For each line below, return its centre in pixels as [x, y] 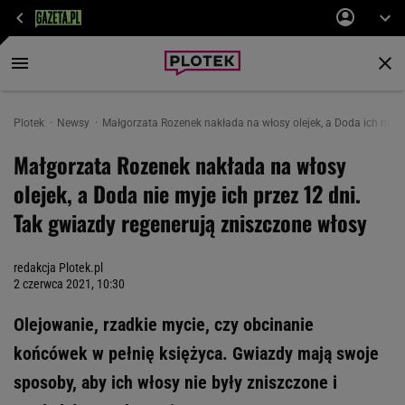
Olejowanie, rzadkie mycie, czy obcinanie [164, 325]
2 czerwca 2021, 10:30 [69, 284]
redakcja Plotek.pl [58, 268]
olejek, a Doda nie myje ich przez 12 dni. [187, 193]
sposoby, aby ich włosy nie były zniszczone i [175, 382]
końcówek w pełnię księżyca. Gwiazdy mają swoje [196, 353]
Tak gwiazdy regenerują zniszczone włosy [190, 222]
